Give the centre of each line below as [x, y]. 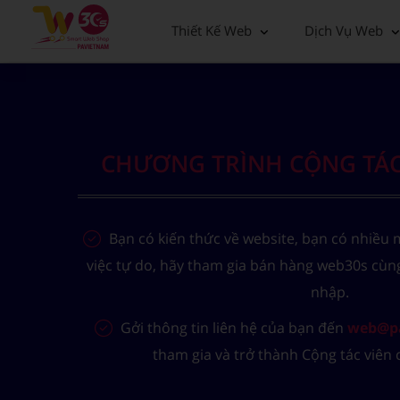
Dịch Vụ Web [344, 31]
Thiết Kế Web [212, 31]
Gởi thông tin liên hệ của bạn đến [232, 328]
